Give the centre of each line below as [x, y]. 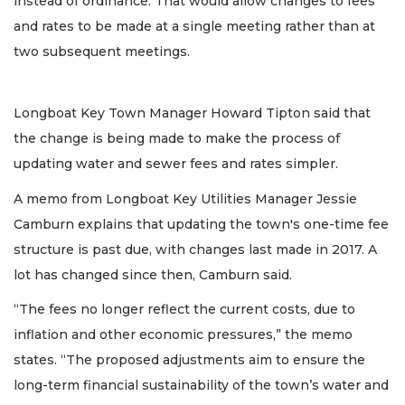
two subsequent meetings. [102, 51]
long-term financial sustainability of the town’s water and [201, 386]
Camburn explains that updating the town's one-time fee [201, 224]
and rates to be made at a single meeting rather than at [194, 26]
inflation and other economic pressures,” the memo [183, 335]
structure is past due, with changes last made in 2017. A [195, 249]
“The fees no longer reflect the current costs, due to [184, 310]
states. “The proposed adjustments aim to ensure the [189, 360]
